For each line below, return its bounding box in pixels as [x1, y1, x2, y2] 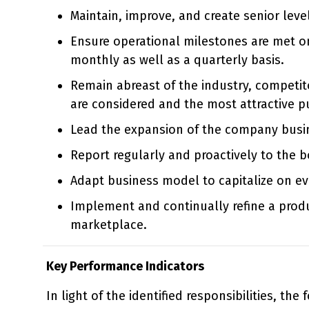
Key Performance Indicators [46, 258, 204, 274]
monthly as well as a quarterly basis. [70, 52, 284, 68]
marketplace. [70, 217, 147, 232]
